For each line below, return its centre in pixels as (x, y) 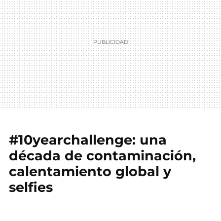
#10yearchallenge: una (88, 140)
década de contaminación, (102, 156)
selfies (31, 187)
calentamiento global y (90, 171)
